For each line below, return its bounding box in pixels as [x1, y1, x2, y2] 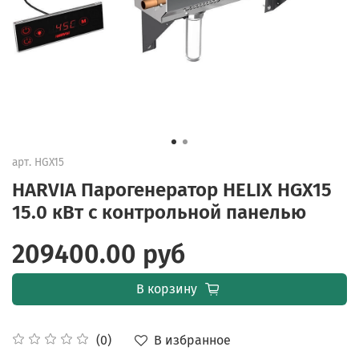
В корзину [135, 280, 197, 296]
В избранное [154, 332, 231, 348]
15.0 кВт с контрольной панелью [12, 200, 306, 224]
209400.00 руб [12, 238, 185, 269]
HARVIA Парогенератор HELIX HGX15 [12, 178, 332, 201]
